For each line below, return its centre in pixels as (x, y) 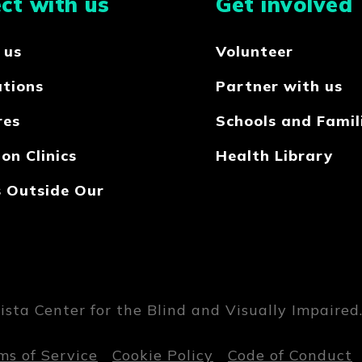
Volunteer (255, 52)
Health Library (274, 156)
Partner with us (279, 86)
